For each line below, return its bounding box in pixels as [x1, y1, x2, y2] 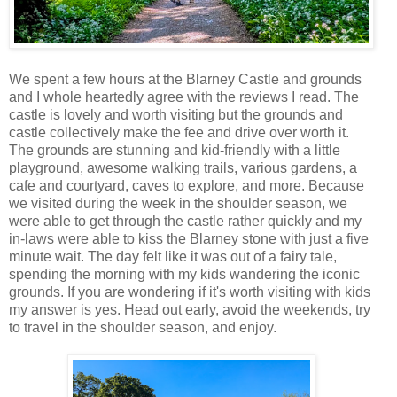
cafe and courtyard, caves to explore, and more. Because [9, 178, 364, 194]
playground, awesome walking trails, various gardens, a [9, 160, 357, 176]
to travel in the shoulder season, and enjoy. [9, 320, 280, 336]
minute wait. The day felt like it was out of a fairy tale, [9, 249, 337, 265]
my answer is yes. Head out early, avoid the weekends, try [9, 302, 370, 318]
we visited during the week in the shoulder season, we [9, 196, 347, 212]
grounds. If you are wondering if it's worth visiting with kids [9, 284, 370, 300]
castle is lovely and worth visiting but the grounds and [9, 107, 343, 123]
